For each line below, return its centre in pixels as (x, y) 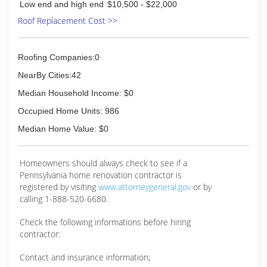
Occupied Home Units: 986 (69, 111)
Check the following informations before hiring (105, 222)
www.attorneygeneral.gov (145, 187)
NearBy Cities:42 (49, 75)
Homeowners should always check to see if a (103, 163)
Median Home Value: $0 (63, 129)
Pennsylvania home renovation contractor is (101, 175)
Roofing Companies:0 (59, 57)
